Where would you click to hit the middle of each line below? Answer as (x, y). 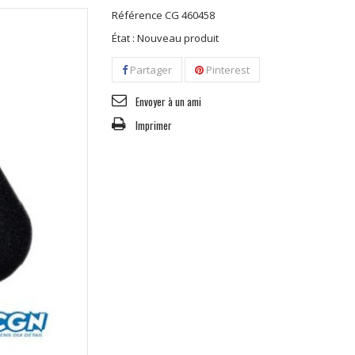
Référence (137, 15)
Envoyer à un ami (168, 101)
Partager (149, 69)
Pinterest (226, 69)
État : (123, 38)
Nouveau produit (177, 38)
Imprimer (153, 125)
